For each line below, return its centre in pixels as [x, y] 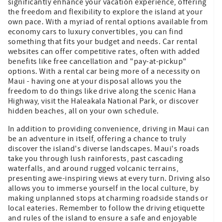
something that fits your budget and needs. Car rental [103, 41]
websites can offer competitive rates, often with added [104, 51]
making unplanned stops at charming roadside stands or [108, 198]
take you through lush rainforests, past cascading [96, 158]
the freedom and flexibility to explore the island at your [106, 12]
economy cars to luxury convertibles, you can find [96, 31]
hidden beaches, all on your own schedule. [83, 111]
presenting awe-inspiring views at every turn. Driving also [109, 178]
